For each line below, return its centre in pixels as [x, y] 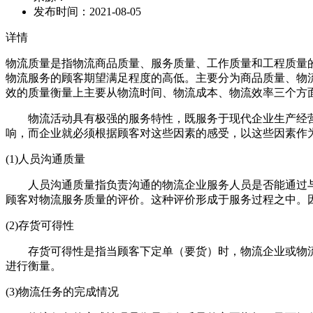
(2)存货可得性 [40, 226]
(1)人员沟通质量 [45, 159]
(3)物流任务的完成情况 [62, 292]
